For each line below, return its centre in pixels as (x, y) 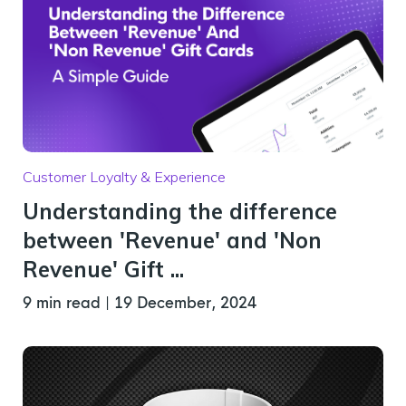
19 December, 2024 (185, 303)
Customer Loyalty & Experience (124, 177)
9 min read (64, 303)
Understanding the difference (180, 211)
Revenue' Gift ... (103, 269)
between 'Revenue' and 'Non (172, 240)
